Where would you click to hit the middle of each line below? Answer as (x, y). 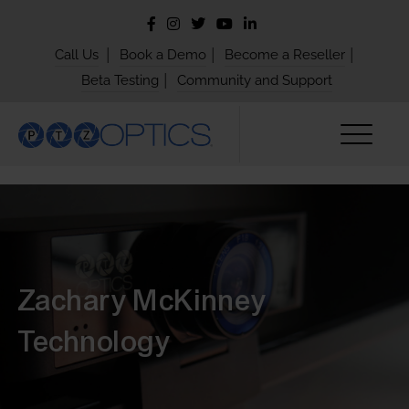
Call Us (77, 55)
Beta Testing (120, 81)
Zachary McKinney (142, 300)
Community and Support (255, 81)
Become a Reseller (285, 55)
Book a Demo (163, 55)
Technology (94, 341)
